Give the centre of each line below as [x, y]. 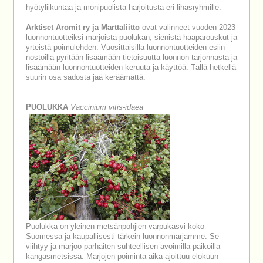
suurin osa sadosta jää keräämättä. [85, 77]
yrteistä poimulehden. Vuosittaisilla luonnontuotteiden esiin [125, 48]
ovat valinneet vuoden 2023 [187, 28]
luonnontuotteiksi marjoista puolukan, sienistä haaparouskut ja [131, 38]
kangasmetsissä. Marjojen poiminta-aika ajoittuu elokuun [122, 257]
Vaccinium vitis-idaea [107, 107]
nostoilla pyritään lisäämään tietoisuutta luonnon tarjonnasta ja [131, 58]
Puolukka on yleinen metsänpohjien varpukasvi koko [115, 227]
